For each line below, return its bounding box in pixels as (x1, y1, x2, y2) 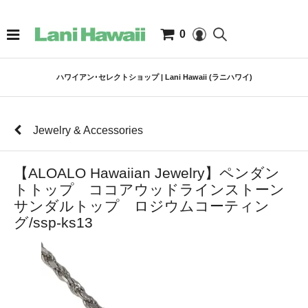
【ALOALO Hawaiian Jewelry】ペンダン (14, 165, 280, 181)
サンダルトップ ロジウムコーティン (14, 198, 269, 214)
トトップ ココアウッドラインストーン (14, 181, 285, 197)
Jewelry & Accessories (33, 124, 143, 136)
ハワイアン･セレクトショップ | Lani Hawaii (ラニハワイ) (56, 73, 252, 81)
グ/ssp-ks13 (14, 214, 93, 230)
